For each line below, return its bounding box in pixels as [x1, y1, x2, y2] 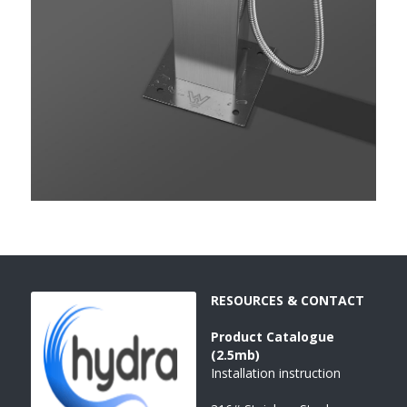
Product [211, 327, 266, 345]
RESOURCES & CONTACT [211, 291, 364, 309]
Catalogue [266, 327, 334, 345]
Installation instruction [211, 363, 341, 382]
